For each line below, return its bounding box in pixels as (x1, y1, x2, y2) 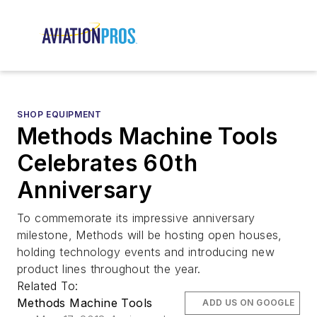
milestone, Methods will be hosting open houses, (17, 228, 282, 243)
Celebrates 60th (17, 149, 197, 178)
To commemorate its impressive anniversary (17, 211, 255, 226)
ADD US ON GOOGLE (202, 297, 295, 309)
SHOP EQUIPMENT (17, 109, 102, 120)
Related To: (17, 279, 82, 294)
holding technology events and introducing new (17, 245, 275, 260)
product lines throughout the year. (17, 262, 201, 277)
